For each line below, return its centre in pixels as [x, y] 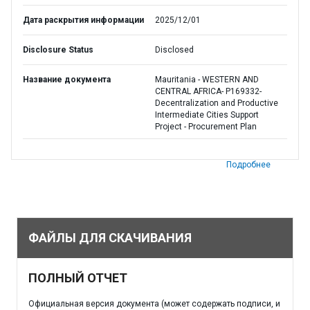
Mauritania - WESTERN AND [207, 80]
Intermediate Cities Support [207, 115]
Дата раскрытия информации [83, 20]
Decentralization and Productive [217, 103]
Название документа [67, 80]
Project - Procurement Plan [206, 127]
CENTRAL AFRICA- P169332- [208, 91]
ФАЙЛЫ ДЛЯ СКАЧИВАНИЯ [110, 238]
